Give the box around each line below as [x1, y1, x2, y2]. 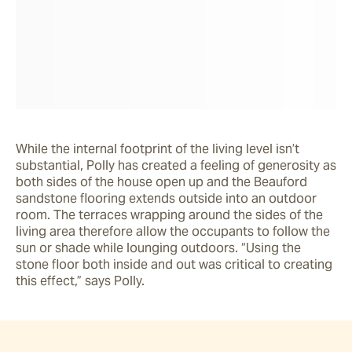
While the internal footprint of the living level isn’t [16, 140, 299, 157]
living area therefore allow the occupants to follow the [16, 222, 330, 240]
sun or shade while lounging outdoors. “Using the [16, 239, 301, 256]
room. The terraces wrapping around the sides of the [16, 206, 323, 223]
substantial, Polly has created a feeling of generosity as [16, 156, 336, 174]
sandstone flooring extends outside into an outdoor [16, 189, 317, 207]
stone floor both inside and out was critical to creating [16, 255, 332, 273]
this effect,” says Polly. [16, 272, 145, 289]
